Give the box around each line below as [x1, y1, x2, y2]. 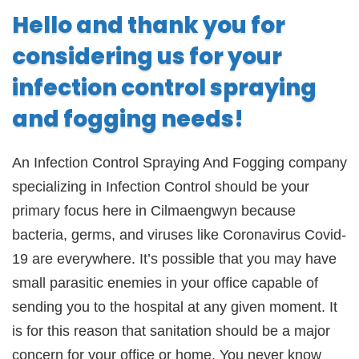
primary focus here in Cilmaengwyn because [12, 203, 296, 219]
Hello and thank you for [12, 10, 285, 41]
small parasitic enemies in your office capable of [12, 275, 318, 291]
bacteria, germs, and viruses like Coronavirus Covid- [12, 227, 346, 243]
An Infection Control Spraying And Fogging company [12, 155, 347, 171]
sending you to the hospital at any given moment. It [12, 299, 337, 315]
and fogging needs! [12, 103, 244, 135]
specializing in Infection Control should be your [12, 179, 309, 195]
